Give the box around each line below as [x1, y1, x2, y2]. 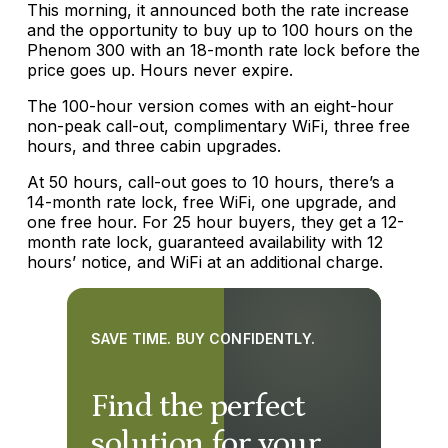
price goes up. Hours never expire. [27, 60, 293, 80]
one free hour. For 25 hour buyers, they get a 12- [27, 212, 404, 232]
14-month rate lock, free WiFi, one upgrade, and [27, 192, 396, 212]
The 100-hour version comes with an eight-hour [27, 96, 394, 116]
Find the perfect [91, 389, 305, 425]
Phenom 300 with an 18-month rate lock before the [27, 40, 420, 60]
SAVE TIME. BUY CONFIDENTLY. [91, 330, 315, 347]
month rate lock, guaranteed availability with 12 [27, 232, 383, 252]
